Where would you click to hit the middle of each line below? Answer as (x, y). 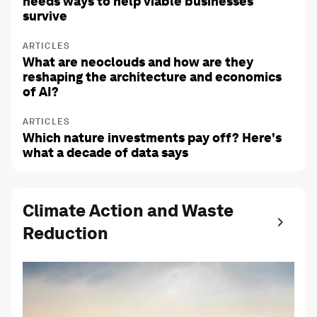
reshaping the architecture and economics (152, 77)
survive (45, 16)
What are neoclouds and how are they (138, 62)
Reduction (65, 233)
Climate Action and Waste (128, 211)
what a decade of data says (105, 152)
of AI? (41, 92)
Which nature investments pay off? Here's (152, 138)
